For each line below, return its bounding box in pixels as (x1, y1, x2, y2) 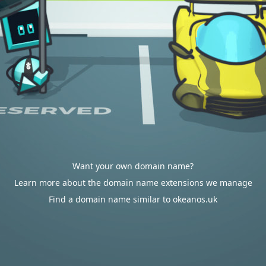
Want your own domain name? (72, 160, 194, 172)
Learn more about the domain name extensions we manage (14, 177, 252, 188)
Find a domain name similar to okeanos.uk (49, 194, 217, 205)
